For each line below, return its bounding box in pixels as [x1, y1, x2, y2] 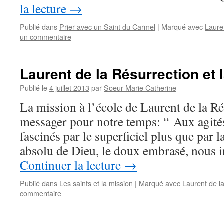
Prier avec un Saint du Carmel [59, 21, 155, 32]
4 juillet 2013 [49, 82, 89, 93]
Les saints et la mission [59, 178, 133, 188]
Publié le [20, 82, 47, 93]
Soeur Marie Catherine [104, 82, 176, 93]
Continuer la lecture [20, 156, 124, 173]
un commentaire [20, 31, 71, 42]
